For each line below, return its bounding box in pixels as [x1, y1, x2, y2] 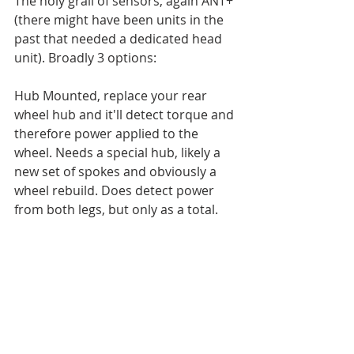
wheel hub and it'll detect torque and [14, 106, 237, 123]
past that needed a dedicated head [14, 30, 225, 47]
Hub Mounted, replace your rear [14, 87, 210, 104]
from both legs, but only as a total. [14, 201, 221, 218]
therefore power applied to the [14, 125, 201, 142]
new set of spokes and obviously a [14, 163, 220, 180]
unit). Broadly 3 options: [14, 49, 160, 66]
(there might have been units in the [14, 11, 227, 28]
